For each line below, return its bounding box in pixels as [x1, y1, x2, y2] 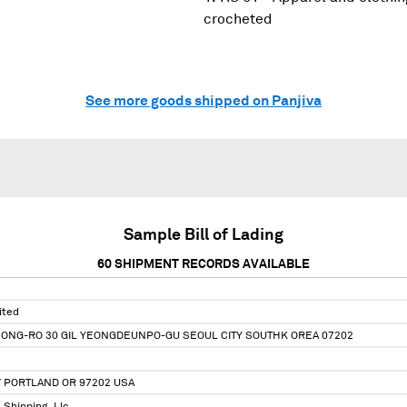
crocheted [203, 11, 273, 26]
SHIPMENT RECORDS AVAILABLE [112, 257, 310, 271]
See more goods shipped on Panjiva [85, 93, 322, 108]
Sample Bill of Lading [124, 226, 283, 243]
